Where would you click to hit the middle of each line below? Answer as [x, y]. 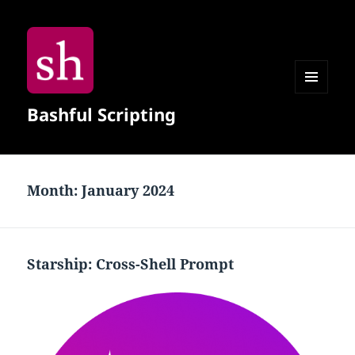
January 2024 [128, 191]
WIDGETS [317, 126]
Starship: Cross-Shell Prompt [131, 264]
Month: [55, 191]
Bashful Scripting [102, 115]
